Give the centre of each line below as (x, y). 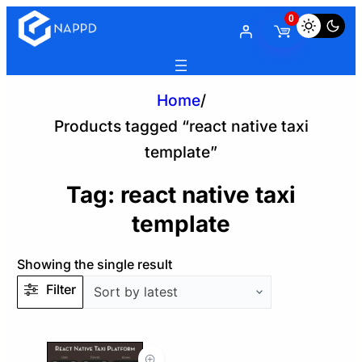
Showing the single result (95, 264)
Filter (61, 290)
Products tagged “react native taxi (181, 126)
